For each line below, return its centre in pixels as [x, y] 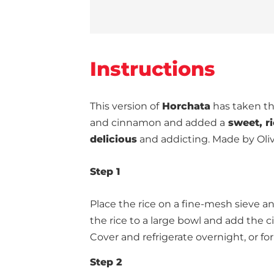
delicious [113, 139]
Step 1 [105, 172]
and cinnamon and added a [157, 123]
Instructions [153, 69]
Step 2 [106, 262]
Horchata [185, 106]
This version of [124, 106]
